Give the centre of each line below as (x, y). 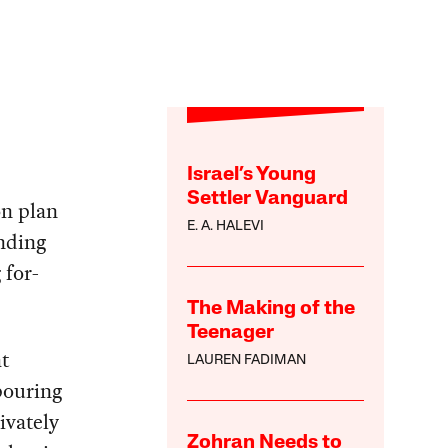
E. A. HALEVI (226, 227)
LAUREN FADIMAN (247, 361)
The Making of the (271, 309)
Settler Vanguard (268, 199)
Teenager (231, 333)
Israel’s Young (252, 175)
